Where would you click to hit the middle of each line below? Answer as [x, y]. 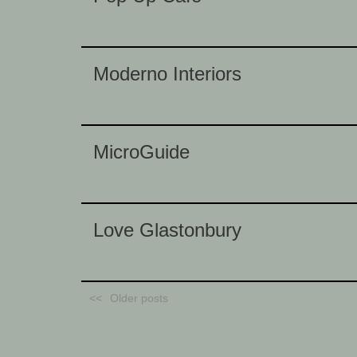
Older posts [139, 298]
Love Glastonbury [167, 230]
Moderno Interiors [167, 74]
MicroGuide [141, 152]
